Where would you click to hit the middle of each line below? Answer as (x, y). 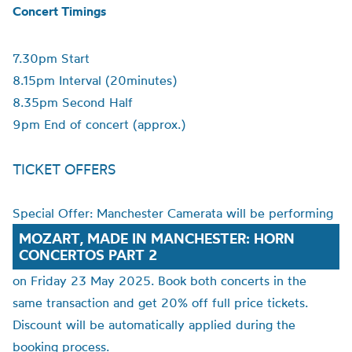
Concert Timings (59, 11)
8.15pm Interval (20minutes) (95, 80)
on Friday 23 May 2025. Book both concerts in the (159, 280)
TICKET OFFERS (64, 169)
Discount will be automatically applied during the (154, 324)
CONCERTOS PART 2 (88, 255)
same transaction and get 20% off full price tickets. (160, 302)
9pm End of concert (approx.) (99, 124)
